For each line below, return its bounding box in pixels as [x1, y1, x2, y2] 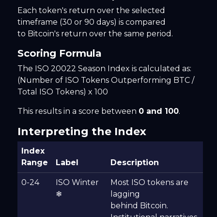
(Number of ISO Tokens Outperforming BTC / [17, 76, 194, 85]
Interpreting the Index [17, 125, 146, 138]
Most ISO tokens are [110, 178, 188, 187]
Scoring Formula [17, 47, 102, 60]
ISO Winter [56, 178, 99, 187]
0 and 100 [139, 107, 179, 116]
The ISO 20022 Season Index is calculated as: [17, 64, 191, 74]
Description [110, 158, 159, 168]
